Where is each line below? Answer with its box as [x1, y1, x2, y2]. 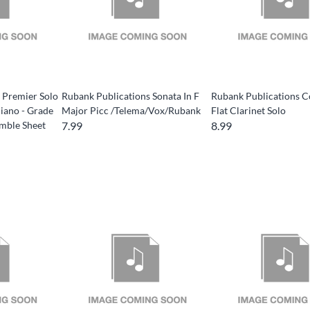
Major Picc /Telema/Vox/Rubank [61, 104, 201, 117]
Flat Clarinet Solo [211, 104, 286, 117]
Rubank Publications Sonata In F [61, 90, 199, 102]
